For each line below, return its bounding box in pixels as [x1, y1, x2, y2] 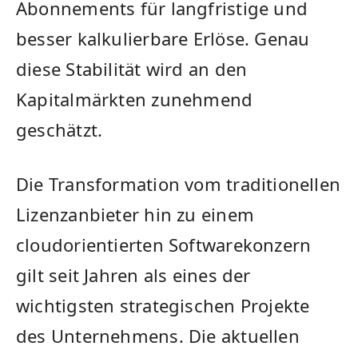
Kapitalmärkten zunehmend [16, 86, 253, 111]
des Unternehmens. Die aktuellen [16, 324, 300, 348]
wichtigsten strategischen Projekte [16, 293, 310, 318]
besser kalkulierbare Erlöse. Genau [16, 26, 310, 50]
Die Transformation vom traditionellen [16, 172, 341, 197]
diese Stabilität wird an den [16, 56, 248, 81]
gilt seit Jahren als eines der [16, 263, 251, 288]
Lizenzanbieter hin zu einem [16, 202, 254, 227]
